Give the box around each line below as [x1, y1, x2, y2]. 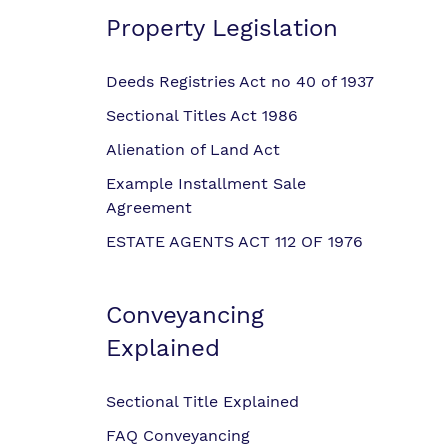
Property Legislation [106, 14, 338, 42]
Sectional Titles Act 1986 [106, 106, 298, 125]
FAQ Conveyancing [106, 426, 250, 445]
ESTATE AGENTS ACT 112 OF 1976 [106, 232, 363, 251]
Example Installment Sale [106, 174, 306, 193]
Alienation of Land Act [106, 140, 280, 159]
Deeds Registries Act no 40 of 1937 [106, 72, 374, 91]
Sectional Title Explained [106, 392, 299, 411]
